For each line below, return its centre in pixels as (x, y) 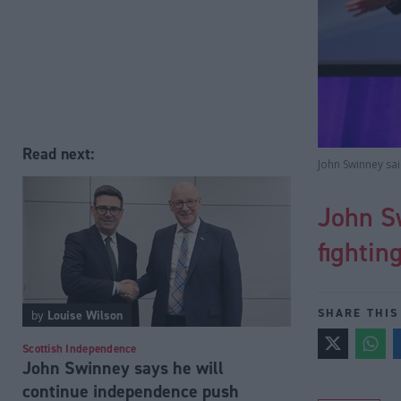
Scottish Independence (80, 348)
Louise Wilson (85, 315)
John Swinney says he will (123, 367)
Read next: (58, 154)
